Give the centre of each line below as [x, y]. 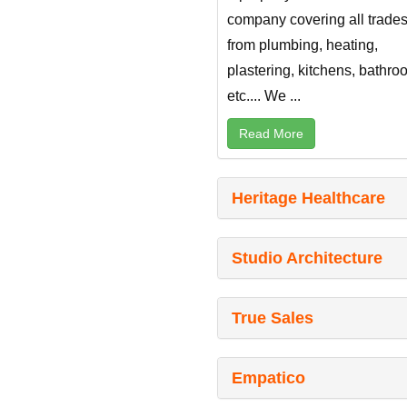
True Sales [273, 318]
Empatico [268, 378]
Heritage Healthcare [308, 199]
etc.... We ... [264, 96]
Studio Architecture [307, 258]
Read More [271, 134]
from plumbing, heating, [303, 45]
